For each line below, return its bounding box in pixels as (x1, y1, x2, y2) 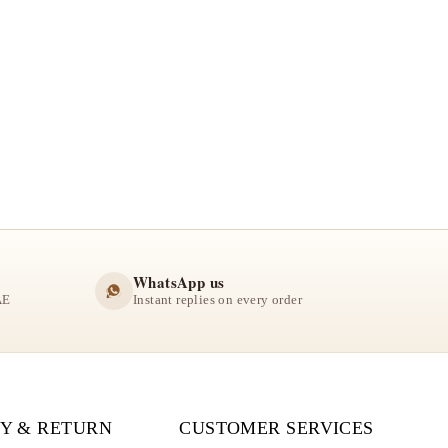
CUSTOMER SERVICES (179, 417, 374, 438)
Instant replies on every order (133, 293, 302, 308)
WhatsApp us (133, 271, 225, 294)
